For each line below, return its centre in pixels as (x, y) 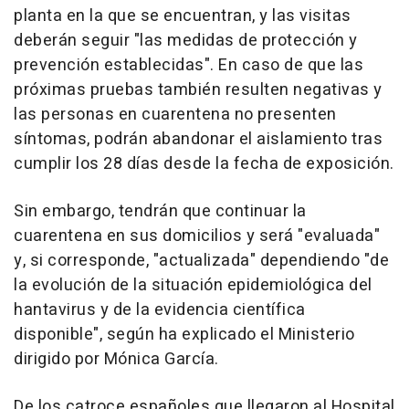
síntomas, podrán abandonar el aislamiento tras (198, 140)
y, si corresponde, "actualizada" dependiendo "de (201, 261)
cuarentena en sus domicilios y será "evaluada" (197, 236)
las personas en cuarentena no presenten (175, 115)
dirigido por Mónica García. (116, 360)
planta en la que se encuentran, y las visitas (183, 16)
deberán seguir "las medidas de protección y (186, 41)
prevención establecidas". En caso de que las (189, 66)
